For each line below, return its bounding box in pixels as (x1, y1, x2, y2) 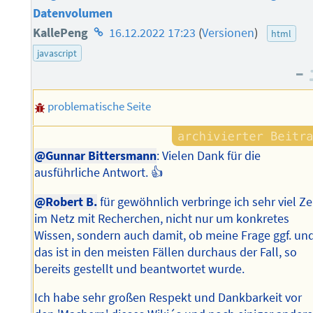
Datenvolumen (32, 5, 112, 21)
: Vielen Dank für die (156, 148, 261, 164)
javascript (37, 46, 78, 59)
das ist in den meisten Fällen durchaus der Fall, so (34, 244, 298, 260)
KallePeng (32, 24, 91, 41)
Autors (89, 63, 125, 79)
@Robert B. (34, 194, 98, 210)
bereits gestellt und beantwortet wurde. (34, 261, 245, 277)
